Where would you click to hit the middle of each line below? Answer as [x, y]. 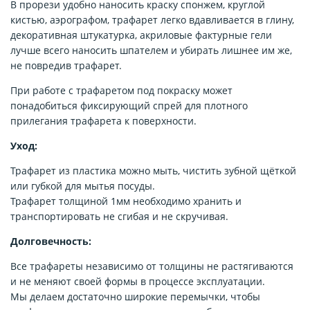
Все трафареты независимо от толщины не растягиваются [152, 266]
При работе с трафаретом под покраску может [121, 91]
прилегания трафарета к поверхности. [103, 121]
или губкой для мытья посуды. [83, 186]
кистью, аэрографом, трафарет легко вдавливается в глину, [152, 20]
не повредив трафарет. [66, 66]
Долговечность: [51, 241]
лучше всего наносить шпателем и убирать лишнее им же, [151, 51]
